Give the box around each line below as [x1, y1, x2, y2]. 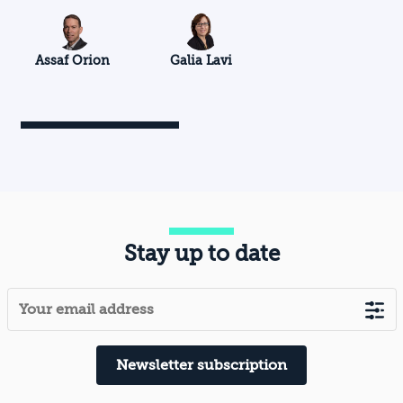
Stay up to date [123, 241, 280, 266]
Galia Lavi [170, 53, 233, 67]
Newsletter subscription [116, 357, 287, 374]
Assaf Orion [35, 53, 111, 67]
